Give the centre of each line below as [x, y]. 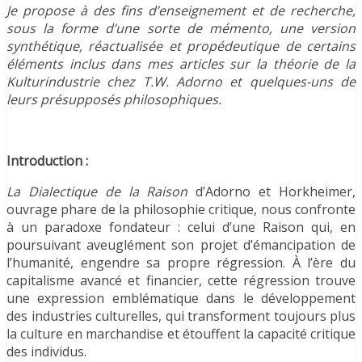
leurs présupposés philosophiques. [114, 100]
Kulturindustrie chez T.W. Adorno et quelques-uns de [181, 82]
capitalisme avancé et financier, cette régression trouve [181, 281]
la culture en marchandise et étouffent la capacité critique [181, 334]
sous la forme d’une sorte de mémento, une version [181, 29]
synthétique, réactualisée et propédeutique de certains [181, 46]
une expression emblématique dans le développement [181, 299]
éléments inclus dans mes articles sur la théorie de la [181, 64]
